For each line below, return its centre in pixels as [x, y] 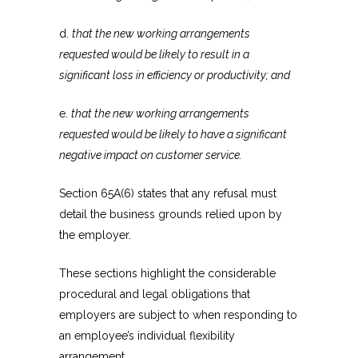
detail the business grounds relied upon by [171, 215]
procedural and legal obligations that [155, 294]
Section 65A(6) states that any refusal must [168, 194]
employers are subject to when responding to [178, 315]
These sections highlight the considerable [167, 274]
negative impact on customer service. [151, 155]
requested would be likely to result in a [154, 55]
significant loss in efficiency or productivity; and [175, 76]
